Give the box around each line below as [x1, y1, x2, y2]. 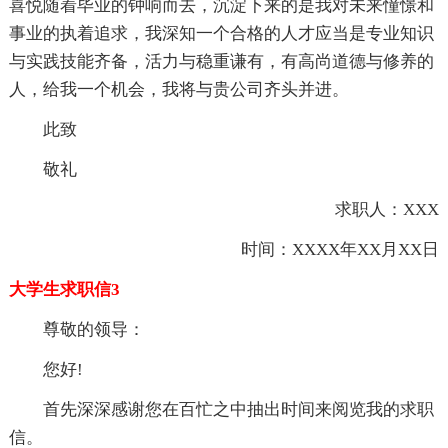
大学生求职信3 [8, 279, 120, 299]
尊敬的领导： [42, 319, 145, 339]
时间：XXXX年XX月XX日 [207, 239, 440, 259]
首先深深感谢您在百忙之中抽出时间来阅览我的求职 [42, 399, 434, 419]
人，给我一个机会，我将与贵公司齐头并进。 [8, 79, 349, 99]
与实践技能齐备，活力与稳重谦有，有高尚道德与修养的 [8, 51, 434, 71]
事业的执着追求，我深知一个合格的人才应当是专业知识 [8, 23, 434, 43]
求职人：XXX [301, 199, 440, 219]
